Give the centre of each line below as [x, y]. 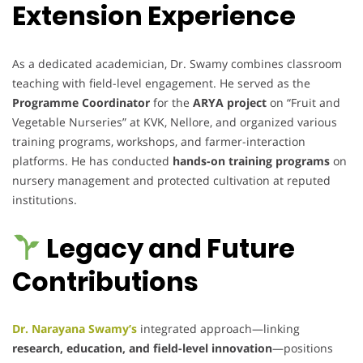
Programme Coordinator [81, 102]
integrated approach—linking [218, 329]
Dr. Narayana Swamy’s [75, 329]
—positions [303, 348]
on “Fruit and [303, 102]
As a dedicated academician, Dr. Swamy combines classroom [177, 63]
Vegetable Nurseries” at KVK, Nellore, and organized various [175, 122]
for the [171, 102]
